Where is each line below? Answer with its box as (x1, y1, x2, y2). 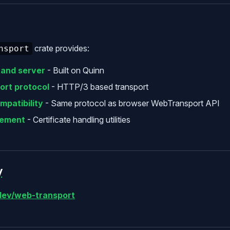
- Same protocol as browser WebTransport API (43, 98, 220, 108)
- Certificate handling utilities (25, 114, 130, 125)
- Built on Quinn (45, 65, 104, 75)
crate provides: (32, 43, 89, 53)
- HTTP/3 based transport (49, 81, 148, 92)
